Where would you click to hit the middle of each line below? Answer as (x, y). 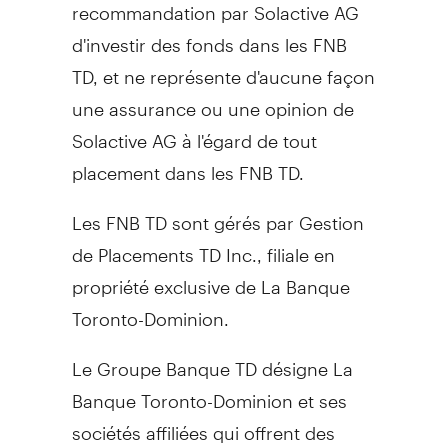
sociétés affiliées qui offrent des (203, 424)
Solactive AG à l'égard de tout (194, 132)
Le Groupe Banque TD (164, 360)
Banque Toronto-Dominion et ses (209, 392)
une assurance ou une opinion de (212, 100)
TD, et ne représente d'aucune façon (223, 68)
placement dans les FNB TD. (187, 164)
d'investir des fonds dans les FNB (209, 36)
